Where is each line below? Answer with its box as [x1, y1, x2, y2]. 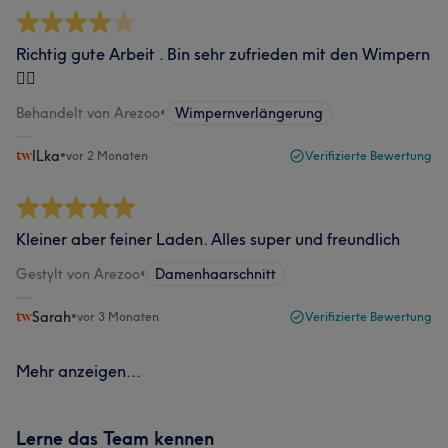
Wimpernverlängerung [175, 104, 323, 122]
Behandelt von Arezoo [16, 104, 160, 122]
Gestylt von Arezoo [16, 265, 140, 283]
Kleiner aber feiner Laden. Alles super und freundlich [16, 229, 400, 249]
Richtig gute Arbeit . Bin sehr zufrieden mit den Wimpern [16, 44, 430, 64]
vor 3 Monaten [77, 309, 159, 324]
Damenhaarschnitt [155, 265, 276, 283]
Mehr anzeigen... [16, 361, 141, 381]
